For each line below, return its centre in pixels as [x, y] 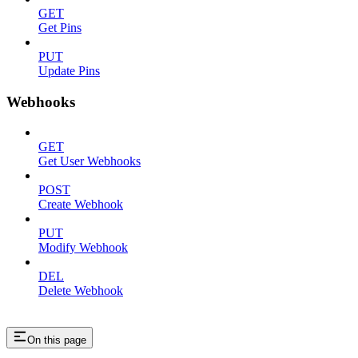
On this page [57, 340]
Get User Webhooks [89, 161]
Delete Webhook [81, 291]
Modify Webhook [83, 248]
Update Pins [69, 70]
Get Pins [60, 27]
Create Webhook [81, 205]
